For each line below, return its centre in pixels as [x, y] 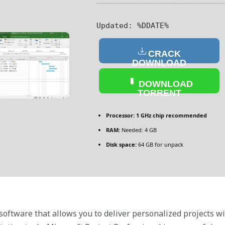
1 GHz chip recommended [171, 115]
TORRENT [159, 93]
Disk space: [121, 144]
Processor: [120, 115]
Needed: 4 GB [138, 130]
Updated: [115, 25]
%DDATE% [151, 25]
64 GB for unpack [160, 144]
